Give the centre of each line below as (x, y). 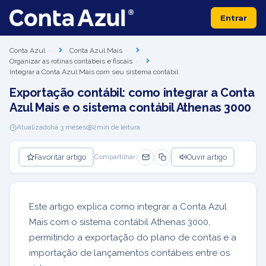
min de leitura (118, 127)
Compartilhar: (116, 157)
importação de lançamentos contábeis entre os (129, 253)
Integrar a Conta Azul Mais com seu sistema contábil (94, 72)
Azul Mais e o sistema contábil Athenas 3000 (130, 107)
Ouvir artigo (207, 157)
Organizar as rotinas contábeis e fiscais (71, 61)
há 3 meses (68, 127)
